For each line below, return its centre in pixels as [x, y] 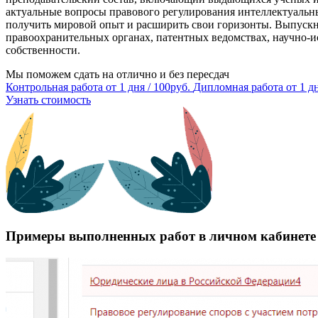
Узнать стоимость [48, 99]
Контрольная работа [54, 87]
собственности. [43, 50]
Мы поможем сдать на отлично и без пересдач [117, 74]
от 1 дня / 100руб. [148, 87]
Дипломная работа [238, 87]
